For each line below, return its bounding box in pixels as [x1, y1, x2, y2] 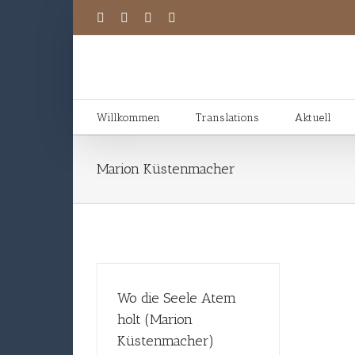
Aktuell [295, 111, 331, 124]
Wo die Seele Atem [117, 289, 236, 307]
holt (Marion [117, 311, 193, 328]
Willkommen [97, 111, 160, 124]
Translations [196, 111, 259, 124]
